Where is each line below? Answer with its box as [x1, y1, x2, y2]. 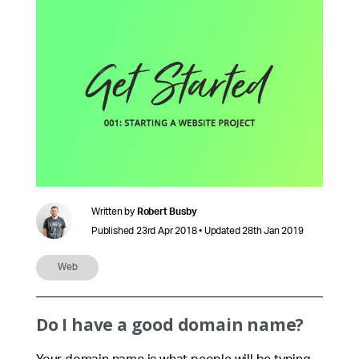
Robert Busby [136, 206, 197, 216]
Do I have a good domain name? [36, 313, 305, 336]
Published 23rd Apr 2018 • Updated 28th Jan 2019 [91, 225, 304, 236]
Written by [91, 206, 137, 216]
